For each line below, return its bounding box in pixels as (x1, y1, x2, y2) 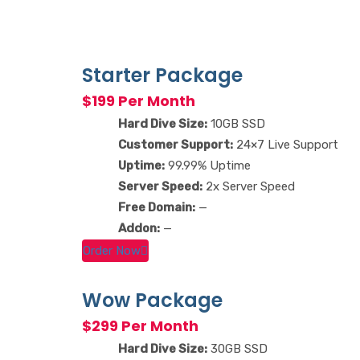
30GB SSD (207, 341, 268, 356)
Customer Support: (118, 137, 233, 153)
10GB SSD (207, 117, 265, 132)
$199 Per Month (82, 91, 195, 112)
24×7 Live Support (233, 137, 338, 153)
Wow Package (82, 286, 223, 313)
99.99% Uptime (165, 158, 251, 174)
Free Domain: (118, 200, 195, 215)
